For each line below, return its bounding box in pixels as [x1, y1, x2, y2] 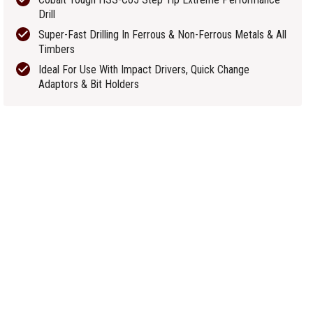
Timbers [38, 43, 75, 56]
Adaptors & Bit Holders [38, 78, 140, 91]
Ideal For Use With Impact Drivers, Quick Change [38, 63, 250, 76]
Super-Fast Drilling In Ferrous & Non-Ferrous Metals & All [38, 28, 287, 41]
